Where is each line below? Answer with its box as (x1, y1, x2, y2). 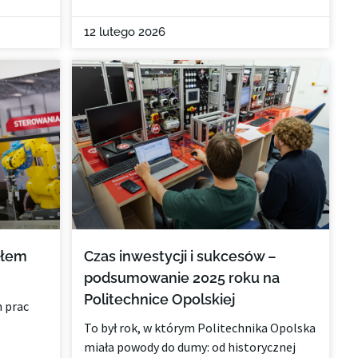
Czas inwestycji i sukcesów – (84, 247, 277, 265)
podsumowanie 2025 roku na (84, 268, 280, 286)
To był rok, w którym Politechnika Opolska (84, 319, 316, 336)
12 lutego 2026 (84, 24, 166, 39)
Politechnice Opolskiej (84, 290, 236, 308)
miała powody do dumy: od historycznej (84, 338, 296, 355)
